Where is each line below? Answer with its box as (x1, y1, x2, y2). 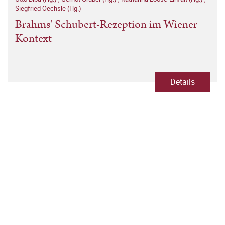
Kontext (15, 30, 52, 47)
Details (170, 76, 195, 88)
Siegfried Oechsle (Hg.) (15, 4, 81, 13)
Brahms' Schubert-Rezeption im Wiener (15, 16, 197, 33)
